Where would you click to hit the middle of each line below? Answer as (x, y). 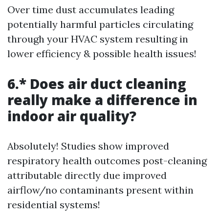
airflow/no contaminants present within (100, 190)
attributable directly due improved (87, 175)
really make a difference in (102, 100)
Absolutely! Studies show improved (88, 146)
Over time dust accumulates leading (91, 10)
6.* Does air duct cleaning (97, 84)
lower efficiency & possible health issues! (102, 54)
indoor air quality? (72, 116)
